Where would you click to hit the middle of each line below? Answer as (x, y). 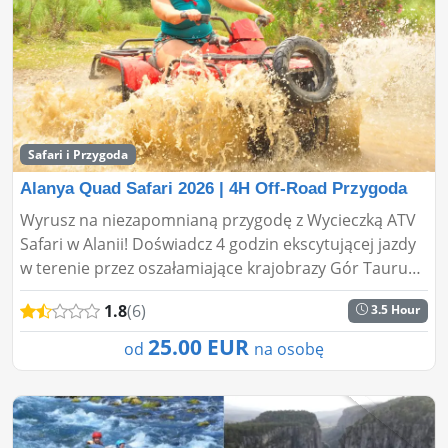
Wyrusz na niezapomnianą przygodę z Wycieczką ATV (218, 219)
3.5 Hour (394, 309)
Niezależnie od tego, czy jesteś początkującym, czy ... (214, 291)
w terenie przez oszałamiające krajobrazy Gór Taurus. (220, 267)
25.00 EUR (201, 346)
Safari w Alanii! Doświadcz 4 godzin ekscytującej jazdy (218, 243)
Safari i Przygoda (77, 154)
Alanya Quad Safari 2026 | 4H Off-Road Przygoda (213, 188)
